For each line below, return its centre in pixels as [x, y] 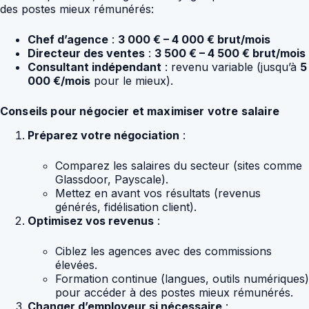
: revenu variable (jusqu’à [231, 67]
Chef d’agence [68, 39]
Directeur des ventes [86, 53]
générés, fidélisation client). [126, 207]
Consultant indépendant [94, 67]
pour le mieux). [132, 80]
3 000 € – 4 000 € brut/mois [194, 39]
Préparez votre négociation [103, 135]
